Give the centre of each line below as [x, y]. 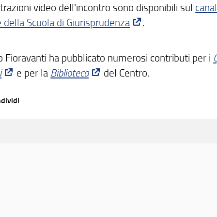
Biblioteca [70, 73]
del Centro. [125, 73]
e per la [32, 73]
